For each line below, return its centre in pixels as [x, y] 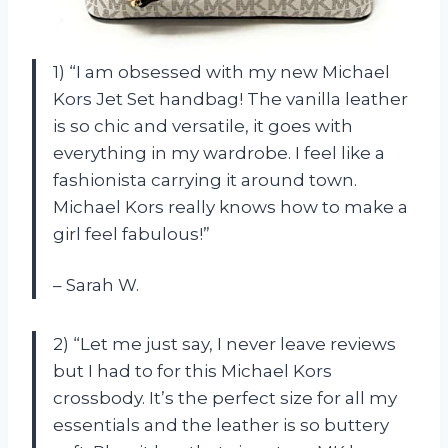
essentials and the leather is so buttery [221, 425]
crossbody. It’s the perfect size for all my [225, 398]
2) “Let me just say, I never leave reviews [224, 344]
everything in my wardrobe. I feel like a [219, 153]
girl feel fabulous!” [131, 234]
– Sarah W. [96, 285]
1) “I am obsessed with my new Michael [221, 72]
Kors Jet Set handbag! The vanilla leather [230, 99]
